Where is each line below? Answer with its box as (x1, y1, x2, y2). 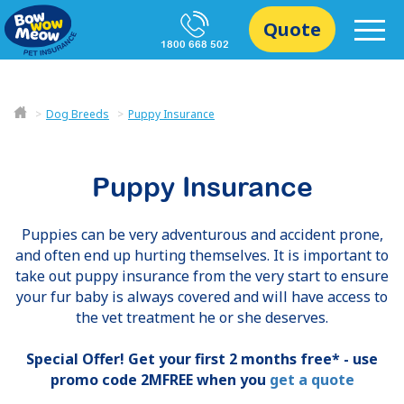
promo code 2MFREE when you (50, 370, 270, 390)
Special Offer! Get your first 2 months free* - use (26, 349, 378, 369)
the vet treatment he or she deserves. (76, 308, 328, 327)
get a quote (269, 370, 354, 390)
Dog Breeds (46, 106, 109, 122)
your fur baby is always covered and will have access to (16, 287, 388, 307)
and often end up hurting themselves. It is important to (15, 245, 389, 265)
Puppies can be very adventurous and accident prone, (21, 225, 383, 244)
